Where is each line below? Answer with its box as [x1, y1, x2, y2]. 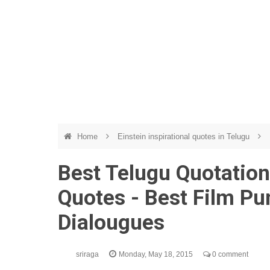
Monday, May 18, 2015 [119, 250, 195, 259]
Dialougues [58, 210, 165, 235]
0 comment [210, 250, 248, 259]
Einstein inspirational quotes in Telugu [118, 132, 252, 141]
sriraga [76, 250, 101, 259]
